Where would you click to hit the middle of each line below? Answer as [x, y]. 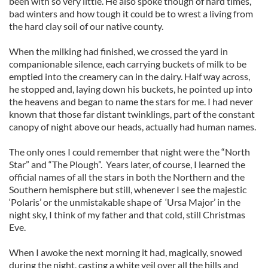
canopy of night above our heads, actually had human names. [133, 127]
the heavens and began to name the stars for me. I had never [131, 101]
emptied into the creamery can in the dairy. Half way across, [130, 76]
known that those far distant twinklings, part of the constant [132, 114]
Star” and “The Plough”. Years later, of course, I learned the [127, 164]
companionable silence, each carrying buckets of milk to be [128, 64]
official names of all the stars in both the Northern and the [127, 177]
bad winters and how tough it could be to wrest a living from [131, 13]
